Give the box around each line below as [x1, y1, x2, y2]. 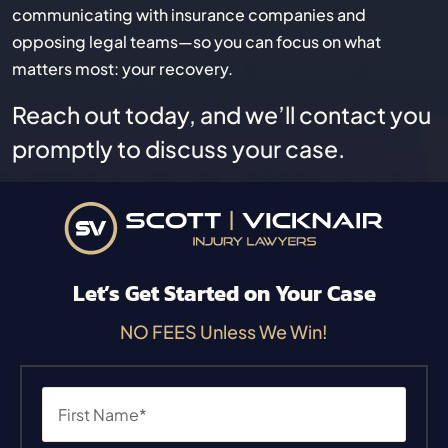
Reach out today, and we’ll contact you [12, 100, 431, 130]
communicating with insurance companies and [12, 4, 366, 26]
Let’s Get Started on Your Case [72, 277, 376, 311]
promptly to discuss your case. [12, 134, 345, 164]
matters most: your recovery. [12, 58, 233, 80]
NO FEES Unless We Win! [120, 320, 328, 344]
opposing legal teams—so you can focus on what [12, 31, 381, 53]
